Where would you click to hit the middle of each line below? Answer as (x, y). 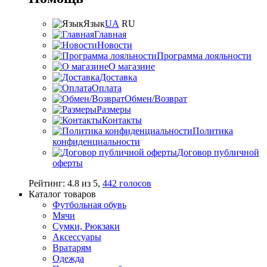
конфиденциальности (96, 142)
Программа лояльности (204, 56)
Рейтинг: (48, 184)
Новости (115, 45)
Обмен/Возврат (156, 99)
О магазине (132, 67)
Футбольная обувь (89, 205)
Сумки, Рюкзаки (86, 226)
